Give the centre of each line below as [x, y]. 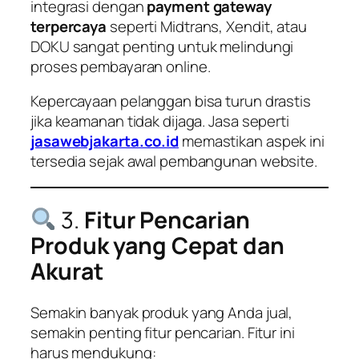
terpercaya [69, 26]
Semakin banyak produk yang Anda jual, [162, 313]
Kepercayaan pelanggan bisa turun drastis [171, 101]
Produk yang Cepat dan [157, 245]
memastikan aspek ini [252, 141]
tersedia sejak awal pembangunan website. [174, 161]
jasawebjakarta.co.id [105, 141]
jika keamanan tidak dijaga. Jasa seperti [160, 121]
